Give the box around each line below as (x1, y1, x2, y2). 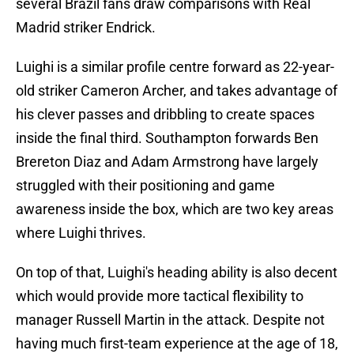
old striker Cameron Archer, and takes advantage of (16, 82, 337, 100)
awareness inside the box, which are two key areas (16, 201, 333, 218)
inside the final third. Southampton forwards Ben (16, 130, 318, 147)
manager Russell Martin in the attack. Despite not (16, 311, 325, 329)
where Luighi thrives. (16, 224, 146, 242)
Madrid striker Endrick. (16, 19, 156, 36)
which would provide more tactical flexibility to (16, 288, 303, 305)
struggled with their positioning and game (16, 177, 275, 194)
